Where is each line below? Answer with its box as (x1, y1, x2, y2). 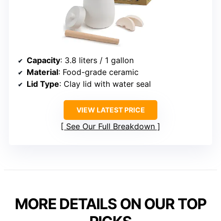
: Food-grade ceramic (58, 67, 139, 77)
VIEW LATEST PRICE (76, 106, 145, 114)
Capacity (27, 55, 60, 66)
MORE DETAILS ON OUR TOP (15, 195, 206, 213)
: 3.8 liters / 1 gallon (60, 55, 134, 66)
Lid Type (27, 79, 59, 89)
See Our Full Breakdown (66, 121, 155, 132)
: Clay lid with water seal (59, 79, 151, 89)
